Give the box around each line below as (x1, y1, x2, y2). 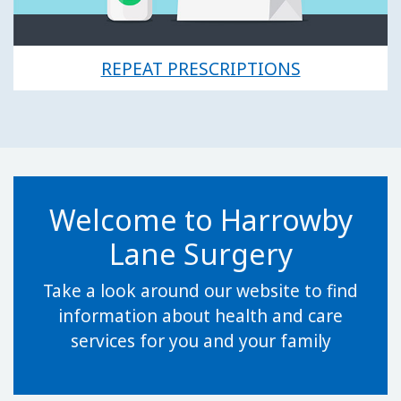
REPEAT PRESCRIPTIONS (100, 56, 301, 81)
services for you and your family (70, 328, 331, 353)
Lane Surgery (108, 234, 293, 273)
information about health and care (58, 303, 343, 328)
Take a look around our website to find (43, 278, 358, 303)
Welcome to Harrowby (48, 200, 353, 239)
